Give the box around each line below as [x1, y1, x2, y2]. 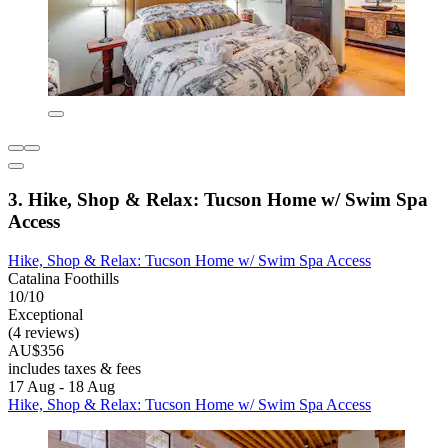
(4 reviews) [8, 323, 79, 341]
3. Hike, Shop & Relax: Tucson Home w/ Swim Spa [8, 189, 428, 211]
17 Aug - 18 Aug [8, 377, 115, 395]
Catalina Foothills [8, 269, 119, 287]
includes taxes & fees [8, 359, 141, 377]
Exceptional [8, 305, 83, 323]
